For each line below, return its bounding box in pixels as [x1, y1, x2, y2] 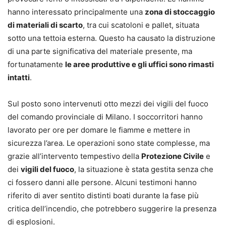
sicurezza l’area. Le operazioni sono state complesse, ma [8, 138, 210, 148]
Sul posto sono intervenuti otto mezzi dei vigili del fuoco [8, 99, 208, 109]
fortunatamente [8, 60, 65, 70]
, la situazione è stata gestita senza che [74, 164, 213, 175]
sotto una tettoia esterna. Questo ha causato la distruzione [8, 33, 215, 43]
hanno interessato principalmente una [8, 7, 145, 17]
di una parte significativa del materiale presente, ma [8, 46, 192, 56]
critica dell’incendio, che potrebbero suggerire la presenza [8, 204, 216, 214]
